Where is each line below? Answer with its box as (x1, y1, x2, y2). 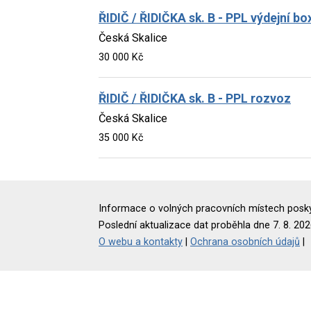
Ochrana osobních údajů (190, 235, 300, 248)
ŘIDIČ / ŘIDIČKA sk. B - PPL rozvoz (99, 91, 291, 106)
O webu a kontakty (99, 235, 183, 248)
